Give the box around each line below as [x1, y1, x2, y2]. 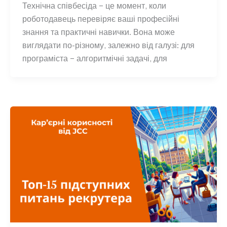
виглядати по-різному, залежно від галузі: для [22, 39, 195, 51]
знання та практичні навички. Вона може [22, 26, 175, 37]
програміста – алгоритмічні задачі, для [22, 52, 167, 64]
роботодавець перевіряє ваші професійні [22, 13, 179, 24]
